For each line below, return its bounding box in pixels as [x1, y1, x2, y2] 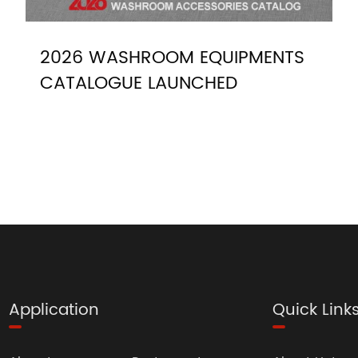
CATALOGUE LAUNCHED [40, 69, 238, 99]
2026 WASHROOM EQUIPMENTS [40, 43, 305, 74]
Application [8, 297, 99, 324]
